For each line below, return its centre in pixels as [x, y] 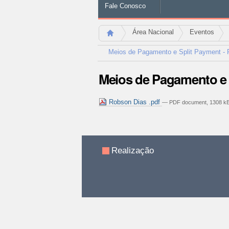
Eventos [202, 32]
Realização [133, 150]
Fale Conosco [125, 6]
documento [116, 137]
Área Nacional [153, 32]
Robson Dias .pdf [134, 102]
